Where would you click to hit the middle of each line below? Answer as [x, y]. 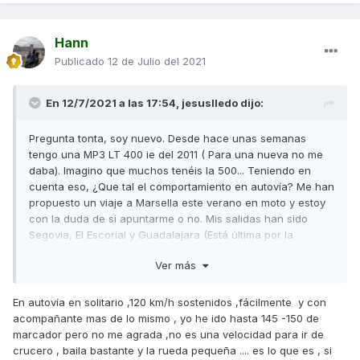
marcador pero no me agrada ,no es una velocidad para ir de [168, 334]
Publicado [81, 61]
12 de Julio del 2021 [157, 61]
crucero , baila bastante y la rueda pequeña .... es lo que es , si [172, 350]
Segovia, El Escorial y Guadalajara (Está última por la [161, 235]
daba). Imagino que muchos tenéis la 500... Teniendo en [170, 171]
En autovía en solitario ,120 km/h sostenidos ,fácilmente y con [170, 302]
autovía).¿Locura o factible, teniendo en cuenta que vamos [178, 251]
